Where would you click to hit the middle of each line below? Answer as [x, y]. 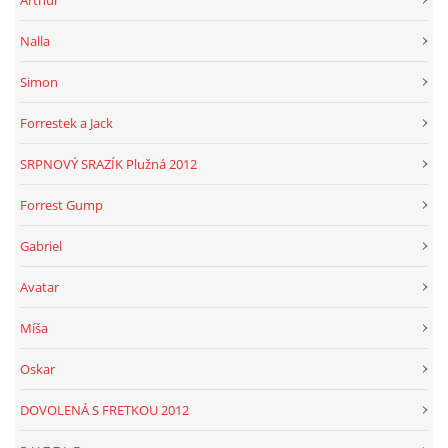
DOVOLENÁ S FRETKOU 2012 [104, 409]
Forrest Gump [61, 204]
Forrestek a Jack [66, 122]
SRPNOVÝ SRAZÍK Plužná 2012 [108, 163]
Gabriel [41, 245]
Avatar [39, 286]
